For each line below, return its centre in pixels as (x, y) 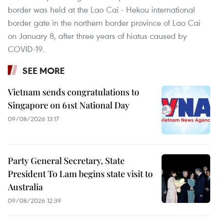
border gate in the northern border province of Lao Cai (104, 22)
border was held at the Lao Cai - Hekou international (101, 9)
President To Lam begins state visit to (80, 173)
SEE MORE (44, 70)
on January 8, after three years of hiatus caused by (97, 36)
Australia (25, 187)
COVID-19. (26, 49)
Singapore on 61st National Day (69, 105)
